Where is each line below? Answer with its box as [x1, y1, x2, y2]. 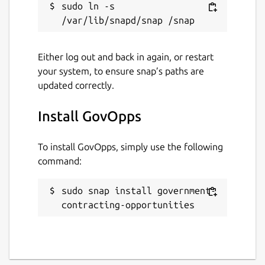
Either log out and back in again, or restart [38, 51, 214, 62]
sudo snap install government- [62, 185, 216, 196]
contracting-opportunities [62, 199, 195, 210]
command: [38, 155, 82, 166]
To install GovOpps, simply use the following [38, 141, 223, 152]
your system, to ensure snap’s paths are [38, 65, 204, 76]
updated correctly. [38, 79, 114, 91]
